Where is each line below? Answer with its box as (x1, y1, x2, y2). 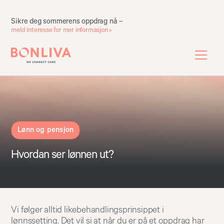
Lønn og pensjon (17, 125, 74, 134)
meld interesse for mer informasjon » (11, 26, 112, 34)
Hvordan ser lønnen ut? (11, 148, 114, 161)
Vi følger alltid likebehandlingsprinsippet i (11, 205, 164, 215)
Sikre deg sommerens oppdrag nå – (11, 16, 123, 25)
